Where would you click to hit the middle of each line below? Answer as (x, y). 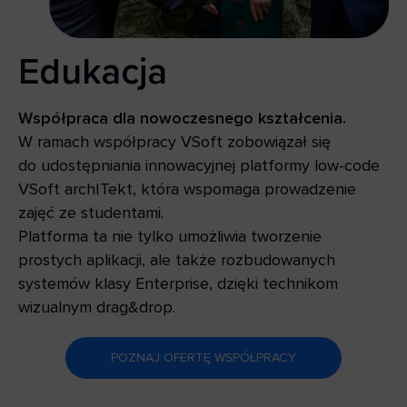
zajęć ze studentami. (93, 212)
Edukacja (93, 72)
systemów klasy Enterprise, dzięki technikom (178, 283)
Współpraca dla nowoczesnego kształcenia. (182, 118)
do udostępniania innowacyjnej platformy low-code (199, 165)
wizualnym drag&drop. (97, 307)
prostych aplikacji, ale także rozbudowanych (177, 259)
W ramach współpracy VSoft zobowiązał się (174, 141)
